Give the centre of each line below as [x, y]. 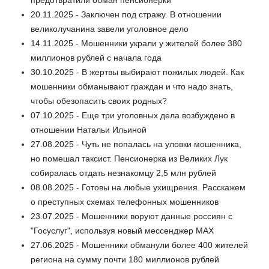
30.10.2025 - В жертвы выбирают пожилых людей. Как [137, 72]
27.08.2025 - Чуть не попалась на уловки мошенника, [136, 144]
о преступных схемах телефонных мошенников [125, 201]
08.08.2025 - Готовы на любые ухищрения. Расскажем [138, 187]
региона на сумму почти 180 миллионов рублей [125, 259]
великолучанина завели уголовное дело [110, 29]
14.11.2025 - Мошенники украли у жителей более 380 [136, 43]
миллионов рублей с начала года [96, 57]
